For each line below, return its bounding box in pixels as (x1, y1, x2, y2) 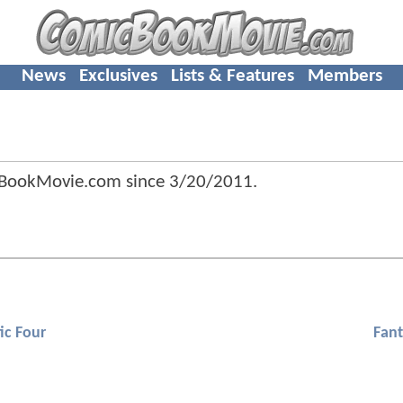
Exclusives (78, 66, 157, 85)
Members (307, 66, 382, 85)
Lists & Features (170, 66, 294, 85)
